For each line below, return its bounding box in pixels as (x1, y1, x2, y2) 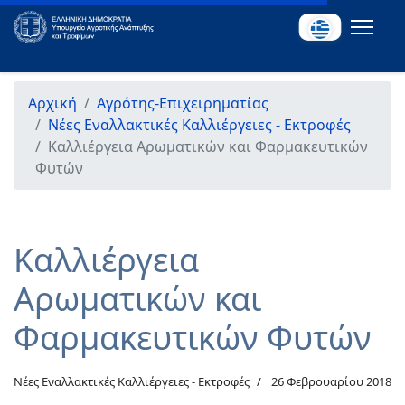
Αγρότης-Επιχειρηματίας (97, 93, 268, 113)
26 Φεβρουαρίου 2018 (271, 373, 391, 390)
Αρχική (28, 93, 77, 113)
